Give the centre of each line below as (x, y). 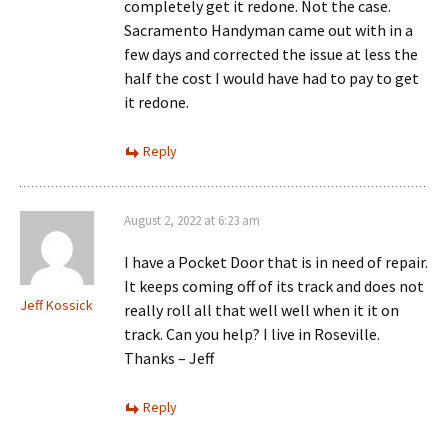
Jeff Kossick (56, 305)
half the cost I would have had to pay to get (271, 78)
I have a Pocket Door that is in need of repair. (276, 262)
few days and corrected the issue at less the (271, 54)
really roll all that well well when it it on (261, 310)
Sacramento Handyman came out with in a (268, 30)
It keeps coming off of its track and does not (274, 286)
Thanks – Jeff (169, 358)
